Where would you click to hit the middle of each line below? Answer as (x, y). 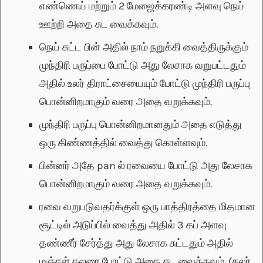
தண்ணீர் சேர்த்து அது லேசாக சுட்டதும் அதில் (136, 243)
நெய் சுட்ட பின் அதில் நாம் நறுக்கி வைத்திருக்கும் (144, 47)
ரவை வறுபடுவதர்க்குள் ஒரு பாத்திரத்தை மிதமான (147, 207)
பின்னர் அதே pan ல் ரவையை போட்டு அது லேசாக (146, 166)
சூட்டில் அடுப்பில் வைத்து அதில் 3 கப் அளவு (133, 225)
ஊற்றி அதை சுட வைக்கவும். (99, 24)
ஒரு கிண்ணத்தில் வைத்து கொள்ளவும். (123, 143)
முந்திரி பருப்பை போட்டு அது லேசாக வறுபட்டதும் (143, 65)
